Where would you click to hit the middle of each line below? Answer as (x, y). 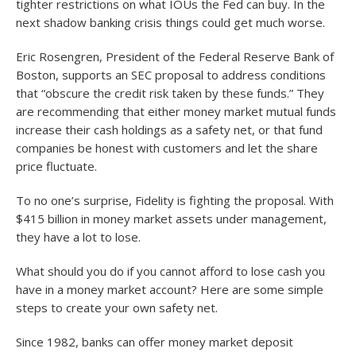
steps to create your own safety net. (117, 308)
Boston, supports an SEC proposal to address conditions (171, 75)
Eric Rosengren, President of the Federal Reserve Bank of (175, 56)
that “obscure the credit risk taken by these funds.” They (170, 93)
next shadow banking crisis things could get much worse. (170, 22)
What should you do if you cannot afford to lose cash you (170, 271)
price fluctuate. (56, 166)
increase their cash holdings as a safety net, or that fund (169, 130)
